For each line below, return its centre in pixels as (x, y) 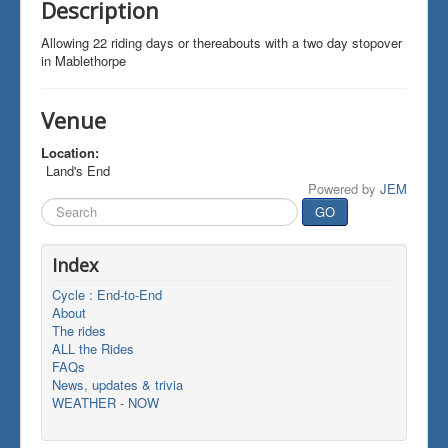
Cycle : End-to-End (107, 294)
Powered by (344, 188)
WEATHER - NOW (105, 402)
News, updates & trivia (117, 384)
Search (61, 206)
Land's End (78, 170)
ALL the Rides (93, 348)
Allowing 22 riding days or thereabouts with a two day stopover (221, 42)
